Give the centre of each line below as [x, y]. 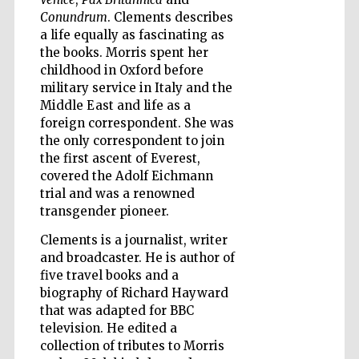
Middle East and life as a [115, 105]
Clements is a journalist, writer [133, 240]
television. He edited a [108, 328]
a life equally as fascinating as [132, 35]
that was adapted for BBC [117, 311]
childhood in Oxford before [121, 70]
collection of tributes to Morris [132, 346]
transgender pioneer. [104, 211]
